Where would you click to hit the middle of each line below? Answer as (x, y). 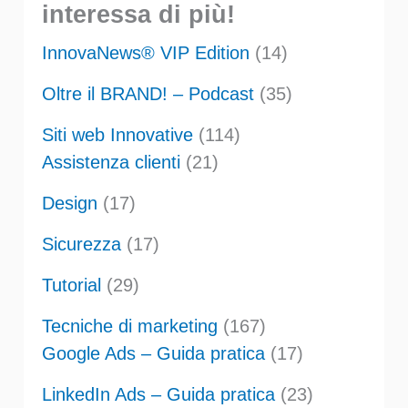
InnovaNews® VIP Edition (145, 52)
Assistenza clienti (111, 162)
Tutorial (71, 285)
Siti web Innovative (117, 134)
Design (69, 203)
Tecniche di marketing (129, 326)
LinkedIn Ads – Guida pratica (158, 394)
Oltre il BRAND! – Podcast (148, 93)
